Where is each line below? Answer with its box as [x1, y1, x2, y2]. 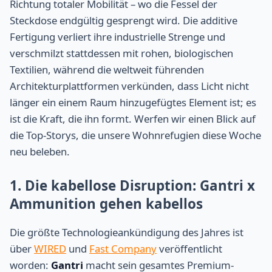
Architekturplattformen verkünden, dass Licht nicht [10, 78, 249, 93]
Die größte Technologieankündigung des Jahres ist [10, 225, 243, 240]
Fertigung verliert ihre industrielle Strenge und [10, 29, 225, 44]
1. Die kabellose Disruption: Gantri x [10, 175, 255, 195]
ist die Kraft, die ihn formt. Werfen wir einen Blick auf [10, 111, 256, 126]
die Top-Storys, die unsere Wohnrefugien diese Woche [10, 127, 261, 142]
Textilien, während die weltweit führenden [10, 62, 204, 76]
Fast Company [89, 242, 157, 256]
